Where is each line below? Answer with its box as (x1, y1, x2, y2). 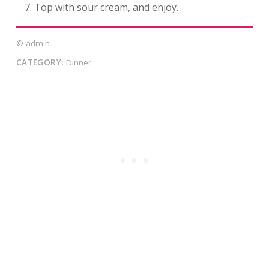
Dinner (63, 57, 91, 68)
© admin (16, 38, 50, 49)
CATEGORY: (16, 57, 64, 68)
